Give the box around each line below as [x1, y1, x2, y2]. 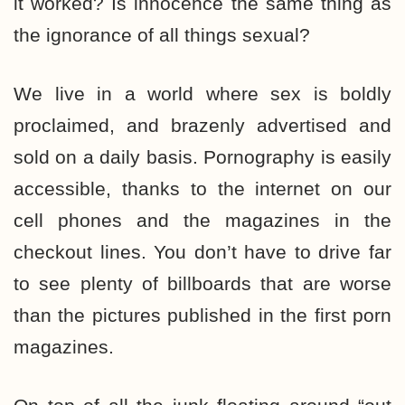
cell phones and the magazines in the [14, 210, 391, 231]
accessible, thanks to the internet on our [14, 178, 391, 199]
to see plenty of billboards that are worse [14, 273, 391, 294]
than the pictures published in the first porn [14, 305, 391, 325]
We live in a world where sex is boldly [14, 83, 391, 104]
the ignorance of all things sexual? [14, 24, 310, 45]
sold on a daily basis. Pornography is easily [14, 146, 391, 167]
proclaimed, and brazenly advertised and [14, 115, 391, 136]
